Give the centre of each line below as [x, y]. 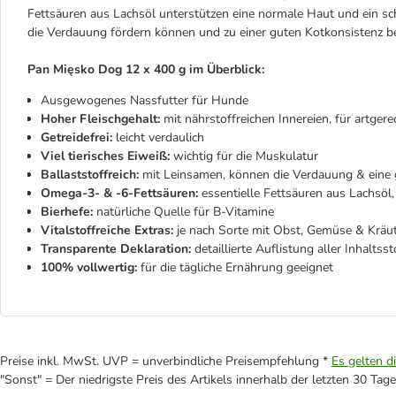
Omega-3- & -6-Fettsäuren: [121, 193]
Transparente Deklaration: [118, 249]
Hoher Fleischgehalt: [100, 119]
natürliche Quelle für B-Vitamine [183, 212]
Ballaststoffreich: [90, 175]
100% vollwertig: [89, 267]
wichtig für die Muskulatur [244, 156]
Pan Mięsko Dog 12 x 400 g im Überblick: [146, 69]
